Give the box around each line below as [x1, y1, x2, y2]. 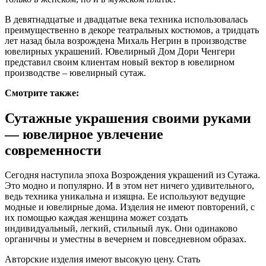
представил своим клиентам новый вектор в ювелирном [5, 56, 235, 67]
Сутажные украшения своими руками [5, 110, 251, 126]
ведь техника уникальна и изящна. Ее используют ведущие [5, 191, 245, 202]
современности [5, 142, 102, 158]
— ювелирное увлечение [5, 126, 163, 142]
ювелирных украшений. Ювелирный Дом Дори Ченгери [5, 46, 235, 56]
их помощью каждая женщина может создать [5, 213, 188, 223]
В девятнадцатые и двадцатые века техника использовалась [5, 14, 248, 24]
